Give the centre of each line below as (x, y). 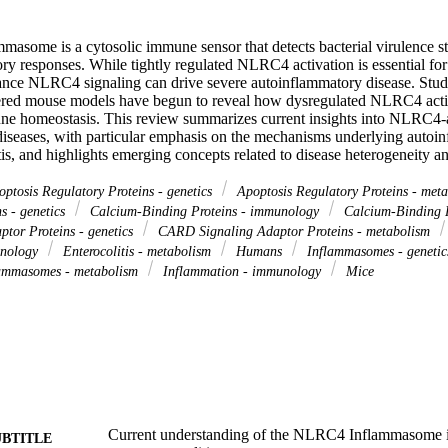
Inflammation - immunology (242, 271)
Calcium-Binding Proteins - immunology (204, 211)
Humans (259, 251)
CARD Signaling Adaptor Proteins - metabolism (294, 231)
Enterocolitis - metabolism (137, 251)
